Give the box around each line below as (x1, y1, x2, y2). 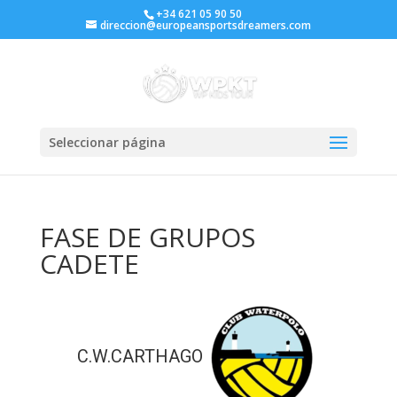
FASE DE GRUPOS (39, 219, 255, 255)
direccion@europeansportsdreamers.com (99, 18, 311, 33)
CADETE (39, 245, 139, 282)
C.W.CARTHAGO (77, 346, 204, 368)
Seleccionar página (48, 134, 166, 151)
